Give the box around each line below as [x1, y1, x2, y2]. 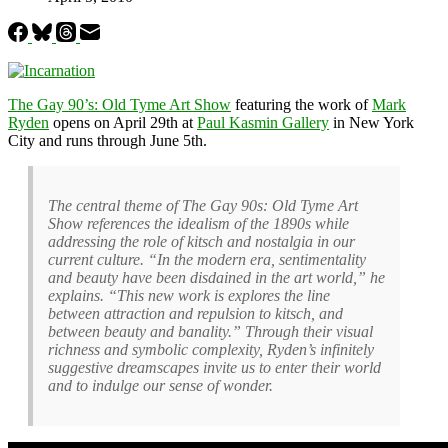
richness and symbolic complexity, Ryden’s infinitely [48, 340, 374, 358]
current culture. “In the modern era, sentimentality [48, 250, 366, 268]
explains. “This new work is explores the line [48, 286, 330, 304]
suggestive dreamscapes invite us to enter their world [48, 358, 381, 376]
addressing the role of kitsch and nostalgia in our [48, 232, 355, 250]
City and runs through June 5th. [8, 131, 207, 149]
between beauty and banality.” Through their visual [48, 322, 373, 340]
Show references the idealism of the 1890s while [48, 214, 349, 232]
